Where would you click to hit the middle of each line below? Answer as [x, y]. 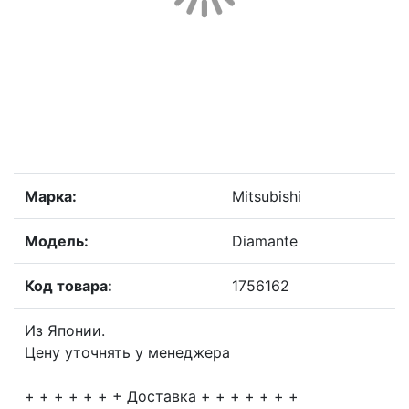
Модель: [57, 241]
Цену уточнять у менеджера [127, 353]
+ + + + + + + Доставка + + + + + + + [162, 397]
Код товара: [68, 286]
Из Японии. [65, 331]
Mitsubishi [267, 197]
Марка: [51, 197]
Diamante [265, 241]
